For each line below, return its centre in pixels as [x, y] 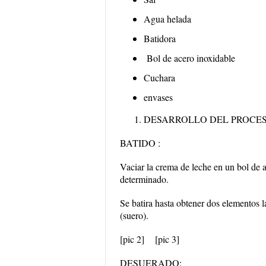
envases [158, 97]
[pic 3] [167, 239]
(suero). [134, 215]
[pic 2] [132, 239]
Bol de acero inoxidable [189, 58]
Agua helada [167, 19]
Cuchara [159, 77]
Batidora [160, 38]
